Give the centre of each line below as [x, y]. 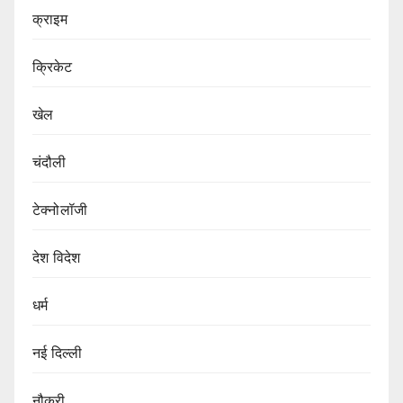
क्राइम [50, 19]
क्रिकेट [53, 67]
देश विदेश [57, 257]
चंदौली [49, 162]
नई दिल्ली [58, 353]
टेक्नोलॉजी [60, 210]
